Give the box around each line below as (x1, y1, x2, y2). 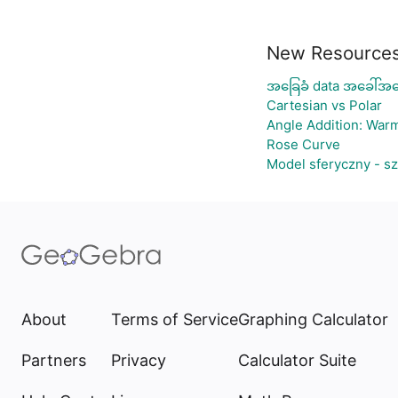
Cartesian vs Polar (267, 97, 382, 114)
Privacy (111, 351, 166, 370)
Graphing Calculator (238, 310, 388, 329)
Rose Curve (267, 136, 340, 153)
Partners (21, 351, 86, 370)
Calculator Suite (238, 351, 356, 370)
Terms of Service (111, 310, 238, 329)
